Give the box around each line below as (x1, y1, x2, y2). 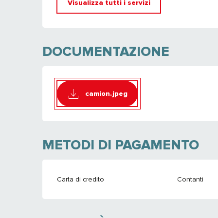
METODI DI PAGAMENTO (42, 137, 200, 154)
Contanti (177, 175, 203, 184)
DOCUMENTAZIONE (42, 43, 170, 60)
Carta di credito (57, 175, 105, 184)
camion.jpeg (85, 89, 127, 98)
